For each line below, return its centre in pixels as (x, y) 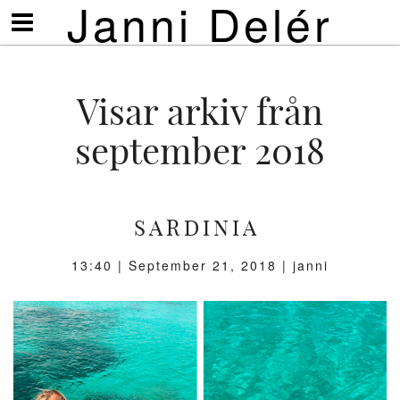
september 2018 (200, 151)
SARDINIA (197, 228)
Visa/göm (48, 18)
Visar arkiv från (200, 112)
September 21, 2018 (203, 265)
